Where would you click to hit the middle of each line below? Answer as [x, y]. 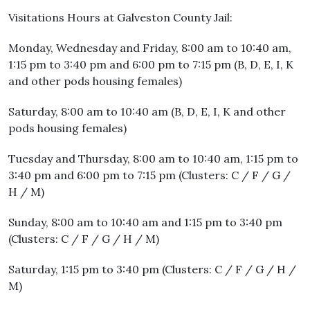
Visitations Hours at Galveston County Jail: [120, 17]
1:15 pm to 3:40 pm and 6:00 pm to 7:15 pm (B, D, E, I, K [151, 64]
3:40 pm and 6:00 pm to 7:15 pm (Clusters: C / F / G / [149, 175]
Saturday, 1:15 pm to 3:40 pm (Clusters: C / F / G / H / [152, 269]
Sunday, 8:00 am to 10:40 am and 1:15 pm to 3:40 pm [145, 222]
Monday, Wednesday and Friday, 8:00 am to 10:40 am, [150, 48]
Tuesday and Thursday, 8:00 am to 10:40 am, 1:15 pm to [153, 158]
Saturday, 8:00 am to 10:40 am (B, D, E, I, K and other [147, 111]
